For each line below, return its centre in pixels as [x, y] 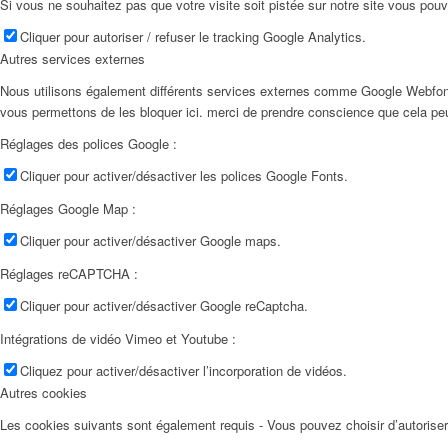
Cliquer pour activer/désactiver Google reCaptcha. [164, 306]
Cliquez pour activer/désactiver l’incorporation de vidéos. [183, 371]
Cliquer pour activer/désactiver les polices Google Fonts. [184, 176]
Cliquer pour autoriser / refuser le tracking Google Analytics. [193, 36]
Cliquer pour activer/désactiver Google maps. [150, 241]
